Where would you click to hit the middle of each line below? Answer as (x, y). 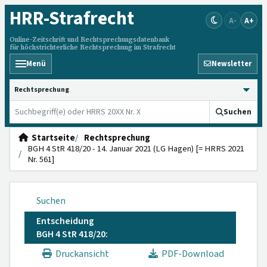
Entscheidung (65, 221)
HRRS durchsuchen (49, 85)
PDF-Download (191, 254)
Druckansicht (80, 254)
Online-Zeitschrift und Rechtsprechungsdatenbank (89, 40)
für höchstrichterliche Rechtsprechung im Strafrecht (93, 47)
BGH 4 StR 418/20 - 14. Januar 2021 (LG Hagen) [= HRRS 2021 (136, 149)
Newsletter (232, 64)
